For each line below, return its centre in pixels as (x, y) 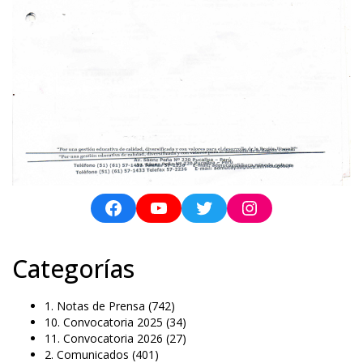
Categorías (73, 269)
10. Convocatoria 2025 (104, 322)
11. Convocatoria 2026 (104, 339)
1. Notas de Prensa (95, 306)
